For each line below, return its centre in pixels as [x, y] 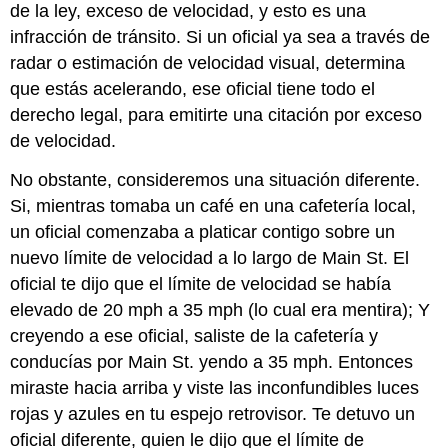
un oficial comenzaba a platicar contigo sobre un [203, 231]
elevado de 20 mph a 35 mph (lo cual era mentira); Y [220, 309]
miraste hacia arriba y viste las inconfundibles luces [215, 387]
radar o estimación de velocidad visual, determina [208, 62]
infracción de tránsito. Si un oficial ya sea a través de [220, 36]
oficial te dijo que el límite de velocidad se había [201, 283]
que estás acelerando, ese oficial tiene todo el [193, 88]
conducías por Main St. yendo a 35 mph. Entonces [212, 361]
